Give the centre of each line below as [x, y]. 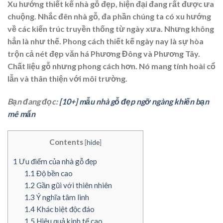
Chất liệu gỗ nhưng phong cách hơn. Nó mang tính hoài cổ [111, 66]
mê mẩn [21, 114]
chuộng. [22, 16]
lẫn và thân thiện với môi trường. [67, 79]
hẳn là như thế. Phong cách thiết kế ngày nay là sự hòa [106, 41]
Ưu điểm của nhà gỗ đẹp [57, 162]
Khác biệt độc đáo [64, 209]
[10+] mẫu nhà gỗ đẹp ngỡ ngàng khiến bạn [134, 102]
